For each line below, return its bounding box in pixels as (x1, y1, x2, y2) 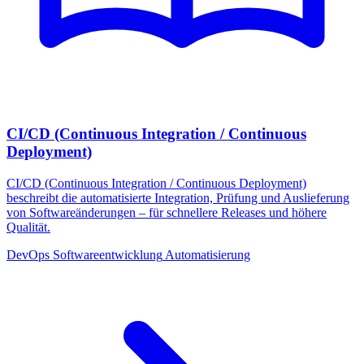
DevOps (6, 247, 50, 262)
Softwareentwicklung (53, 247, 162, 262)
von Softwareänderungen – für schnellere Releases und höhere (6, 205, 327, 219)
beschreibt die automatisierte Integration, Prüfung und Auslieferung (6, 190, 349, 205)
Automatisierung (165, 247, 250, 262)
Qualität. (6, 219, 50, 234)
